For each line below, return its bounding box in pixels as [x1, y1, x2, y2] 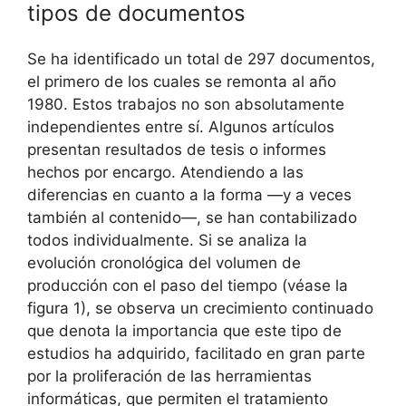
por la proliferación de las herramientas [27, 367, 312, 386]
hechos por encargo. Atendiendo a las [27, 163, 304, 182]
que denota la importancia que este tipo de [27, 322, 342, 341]
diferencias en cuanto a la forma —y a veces [27, 186, 352, 205]
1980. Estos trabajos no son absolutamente [27, 95, 344, 114]
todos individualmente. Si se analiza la [27, 231, 307, 250]
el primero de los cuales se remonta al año [27, 72, 336, 92]
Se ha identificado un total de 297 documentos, [27, 50, 375, 69]
